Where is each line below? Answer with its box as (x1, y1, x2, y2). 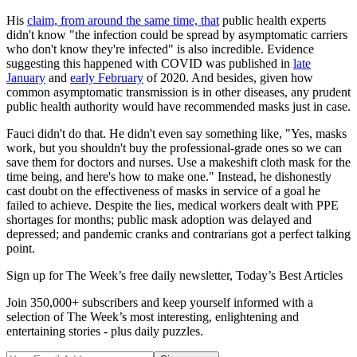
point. (6, 241, 35, 256)
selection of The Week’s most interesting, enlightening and (6, 310, 299, 324)
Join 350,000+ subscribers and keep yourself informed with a (6, 296, 313, 310)
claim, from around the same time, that (27, 14, 219, 28)
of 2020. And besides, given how (143, 71, 313, 85)
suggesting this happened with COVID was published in (6, 57, 293, 71)
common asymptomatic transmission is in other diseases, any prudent (6, 85, 351, 100)
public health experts (219, 14, 326, 28)
